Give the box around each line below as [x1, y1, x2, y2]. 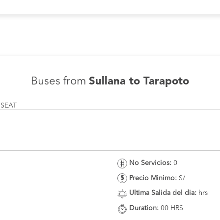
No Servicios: [129, 160, 171, 166]
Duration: [129, 205, 159, 212]
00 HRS [159, 205, 183, 212]
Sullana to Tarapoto [89, 76, 189, 87]
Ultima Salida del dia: [129, 190, 196, 197]
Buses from [31, 76, 89, 87]
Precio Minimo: [129, 174, 177, 182]
